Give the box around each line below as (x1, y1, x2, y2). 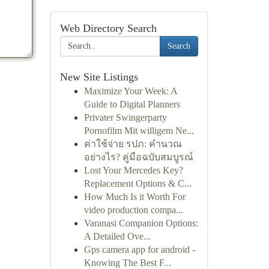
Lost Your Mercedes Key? (83, 165, 183, 175)
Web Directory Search (59, 22, 157, 34)
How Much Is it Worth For (83, 192, 186, 202)
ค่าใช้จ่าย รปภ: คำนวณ (83, 139, 182, 149)
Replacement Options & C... (83, 178, 192, 189)
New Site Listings (59, 71, 138, 83)
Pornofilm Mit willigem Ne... (83, 125, 194, 136)
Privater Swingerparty (83, 112, 167, 122)
